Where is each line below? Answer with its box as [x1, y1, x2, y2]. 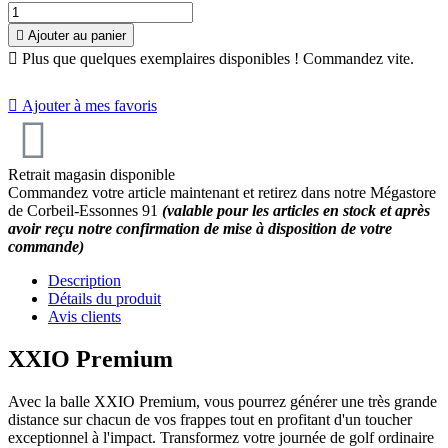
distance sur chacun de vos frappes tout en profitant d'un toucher [8, 411, 412, 428]
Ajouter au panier [28, 28, 126, 44]
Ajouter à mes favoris [18, 97, 157, 115]
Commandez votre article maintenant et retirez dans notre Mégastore [8, 184, 436, 202]
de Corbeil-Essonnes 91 [8, 202, 162, 220]
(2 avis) [188, 46, 236, 66]
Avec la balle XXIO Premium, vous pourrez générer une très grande [8, 393, 437, 410]
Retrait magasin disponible [8, 166, 175, 184]
